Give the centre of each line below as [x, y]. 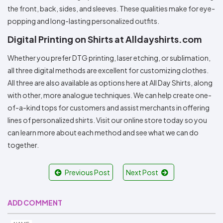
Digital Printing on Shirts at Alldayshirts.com [105, 39]
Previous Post [87, 172]
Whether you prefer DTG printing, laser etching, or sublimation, [109, 57]
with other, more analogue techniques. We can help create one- [110, 95]
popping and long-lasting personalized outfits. [83, 21]
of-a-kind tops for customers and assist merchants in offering [109, 107]
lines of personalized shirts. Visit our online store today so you [107, 120]
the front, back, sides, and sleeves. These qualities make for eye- [111, 8]
